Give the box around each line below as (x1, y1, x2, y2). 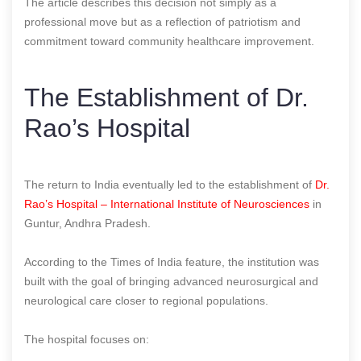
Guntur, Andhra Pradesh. (24, 216, 151, 230)
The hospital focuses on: (24, 332, 149, 346)
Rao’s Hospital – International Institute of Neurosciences (24, 197, 313, 210)
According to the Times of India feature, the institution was (24, 255, 319, 268)
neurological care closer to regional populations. (24, 293, 268, 307)
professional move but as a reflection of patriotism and (24, 15, 301, 28)
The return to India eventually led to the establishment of (24, 177, 315, 191)
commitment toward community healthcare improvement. (24, 34, 314, 48)
